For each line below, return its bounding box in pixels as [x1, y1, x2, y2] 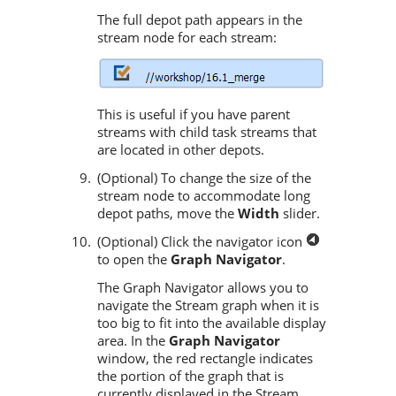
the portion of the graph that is [97, 367, 284, 385]
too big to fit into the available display [97, 314, 326, 332]
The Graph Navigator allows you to [97, 278, 308, 297]
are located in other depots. [97, 141, 264, 159]
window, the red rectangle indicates [97, 349, 313, 368]
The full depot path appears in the [97, 11, 302, 29]
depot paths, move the [97, 204, 238, 223]
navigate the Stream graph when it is [97, 296, 319, 315]
